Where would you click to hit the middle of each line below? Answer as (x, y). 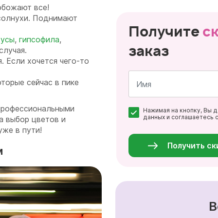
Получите (165, 31)
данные (155, 132)
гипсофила (39, 40)
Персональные (166, 125)
